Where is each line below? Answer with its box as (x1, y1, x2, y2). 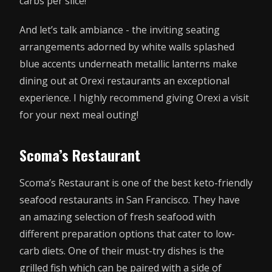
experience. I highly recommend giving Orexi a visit (19, 90, 249, 104)
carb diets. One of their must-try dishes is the (19, 243, 224, 257)
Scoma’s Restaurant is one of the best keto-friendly (19, 175, 253, 189)
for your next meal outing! (19, 107, 138, 121)
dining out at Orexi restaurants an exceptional (19, 73, 229, 87)
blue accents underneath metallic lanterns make (19, 56, 237, 70)
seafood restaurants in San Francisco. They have (19, 192, 240, 206)
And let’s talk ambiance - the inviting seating (19, 22, 220, 36)
